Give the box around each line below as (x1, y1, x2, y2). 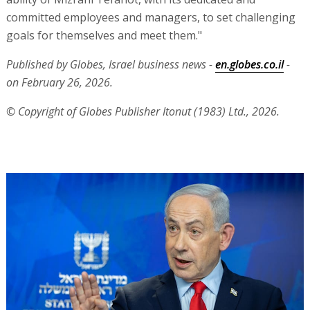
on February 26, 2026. (6, 75, 113, 91)
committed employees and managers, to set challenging (6, 10, 295, 26)
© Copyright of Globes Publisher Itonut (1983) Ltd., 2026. (6, 104, 280, 120)
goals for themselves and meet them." (6, 28, 202, 44)
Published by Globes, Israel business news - (6, 57, 215, 73)
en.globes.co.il (215, 57, 284, 73)
